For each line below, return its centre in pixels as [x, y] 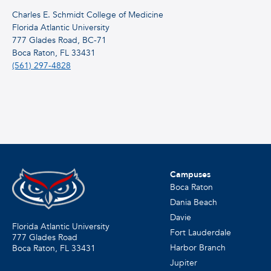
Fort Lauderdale [200, 233]
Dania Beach [193, 202]
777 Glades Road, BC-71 [59, 40]
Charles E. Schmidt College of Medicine [88, 15]
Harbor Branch [198, 248]
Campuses [190, 175]
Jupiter [183, 263]
